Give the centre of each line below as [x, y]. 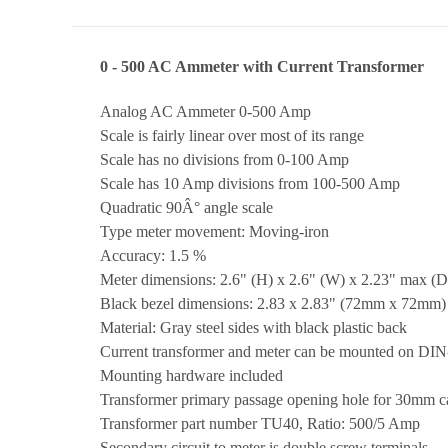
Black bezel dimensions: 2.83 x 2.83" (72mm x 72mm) [273, 303]
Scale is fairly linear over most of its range [232, 135]
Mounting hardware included [191, 375]
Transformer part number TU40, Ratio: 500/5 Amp [260, 423]
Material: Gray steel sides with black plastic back [253, 327]
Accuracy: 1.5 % [153, 255]
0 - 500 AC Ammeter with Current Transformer [262, 66]
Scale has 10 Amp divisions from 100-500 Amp [250, 183]
